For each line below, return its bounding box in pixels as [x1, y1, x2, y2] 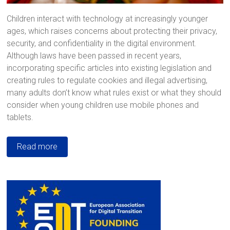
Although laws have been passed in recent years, [7, 51, 182, 61]
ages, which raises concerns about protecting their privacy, [7, 26, 218, 36]
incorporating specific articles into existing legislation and [7, 63, 212, 73]
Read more [17, 142, 58, 152]
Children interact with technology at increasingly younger [7, 14, 208, 24]
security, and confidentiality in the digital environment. [7, 39, 197, 49]
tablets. [7, 112, 34, 123]
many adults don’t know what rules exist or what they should [7, 88, 222, 98]
